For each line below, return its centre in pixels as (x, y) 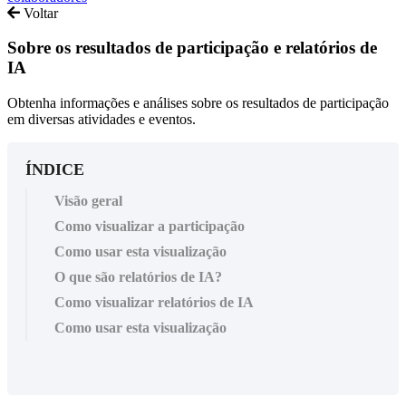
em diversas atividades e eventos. (101, 119)
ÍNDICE (55, 169)
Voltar (39, 13)
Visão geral (88, 200)
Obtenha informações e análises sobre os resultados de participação (198, 102)
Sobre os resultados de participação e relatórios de (192, 48)
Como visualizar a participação (150, 226)
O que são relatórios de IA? (138, 276)
